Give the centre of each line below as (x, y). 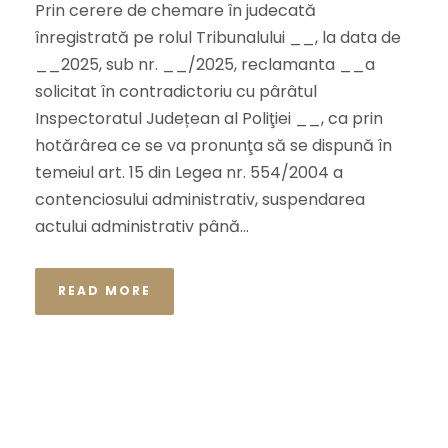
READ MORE (104, 290)
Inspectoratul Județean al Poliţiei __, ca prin (209, 118)
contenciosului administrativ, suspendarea (200, 199)
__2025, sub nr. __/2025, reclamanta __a (205, 64)
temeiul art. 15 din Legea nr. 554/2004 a (189, 172)
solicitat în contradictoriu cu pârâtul (176, 91)
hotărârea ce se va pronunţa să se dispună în (213, 145)
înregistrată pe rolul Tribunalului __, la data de (218, 37)
